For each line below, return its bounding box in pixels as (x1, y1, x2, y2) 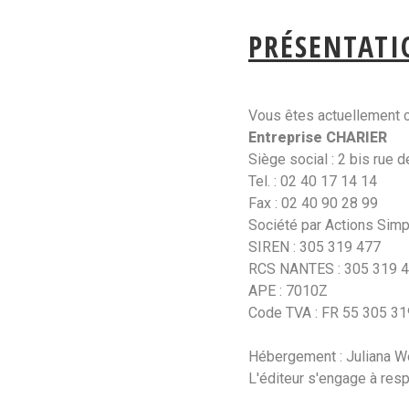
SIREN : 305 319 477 (248, 238, 381, 256)
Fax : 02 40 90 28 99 (248, 194, 378, 212)
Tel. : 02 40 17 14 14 (248, 173, 377, 190)
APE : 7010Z (248, 282, 328, 299)
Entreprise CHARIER (248, 129, 387, 146)
